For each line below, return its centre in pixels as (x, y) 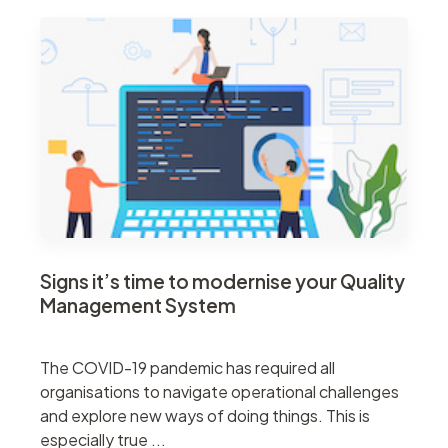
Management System (138, 304)
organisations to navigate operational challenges (219, 391)
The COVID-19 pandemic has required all (187, 367)
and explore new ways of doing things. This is (205, 415)
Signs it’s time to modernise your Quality (222, 280)
